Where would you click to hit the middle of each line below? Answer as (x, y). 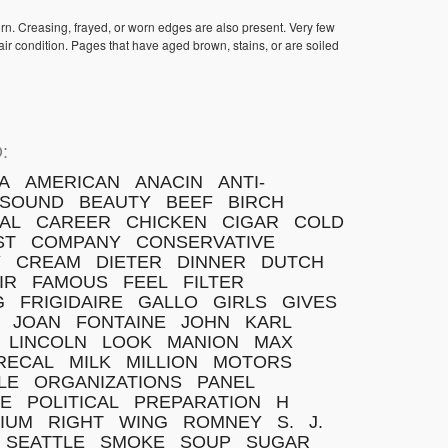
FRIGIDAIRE (71, 302)
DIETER (129, 262)
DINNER (211, 262)
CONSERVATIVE (205, 242)
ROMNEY (222, 422)
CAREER (73, 222)
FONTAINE (121, 322)
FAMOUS (70, 282)
